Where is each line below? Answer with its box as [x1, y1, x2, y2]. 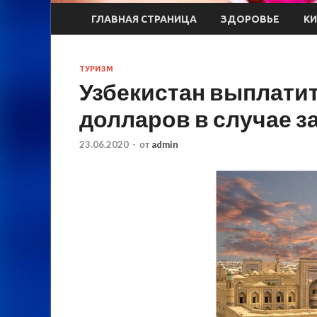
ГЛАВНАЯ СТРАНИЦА [91, 13, 197, 25]
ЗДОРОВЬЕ [221, 13, 279, 25]
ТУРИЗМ [79, 64, 113, 74]
